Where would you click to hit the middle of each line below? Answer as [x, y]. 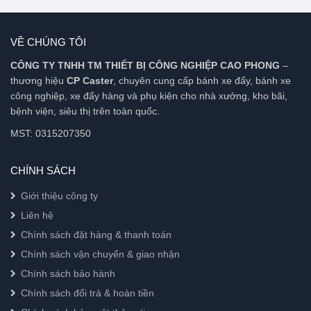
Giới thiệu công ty [59, 195]
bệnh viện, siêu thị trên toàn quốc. [85, 111]
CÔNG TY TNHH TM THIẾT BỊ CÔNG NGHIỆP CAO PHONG [145, 65]
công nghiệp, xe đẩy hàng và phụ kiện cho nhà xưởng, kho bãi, [149, 95]
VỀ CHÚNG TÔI [48, 42]
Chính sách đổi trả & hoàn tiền [87, 293]
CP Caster [90, 80]
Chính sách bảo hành [68, 273]
